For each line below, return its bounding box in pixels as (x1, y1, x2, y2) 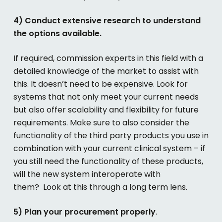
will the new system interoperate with (13, 168, 161, 180)
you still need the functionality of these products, (13, 156, 203, 167)
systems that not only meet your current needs (13, 91, 199, 103)
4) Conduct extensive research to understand (13, 15, 201, 27)
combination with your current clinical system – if (13, 143, 205, 155)
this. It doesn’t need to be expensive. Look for (13, 78, 188, 90)
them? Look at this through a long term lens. (13, 181, 187, 193)
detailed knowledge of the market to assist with (13, 65, 199, 77)
